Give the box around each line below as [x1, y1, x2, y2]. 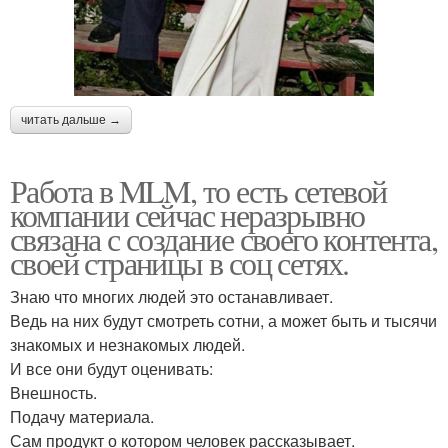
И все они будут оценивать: [10, 356, 213, 380]
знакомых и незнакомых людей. [10, 332, 245, 356]
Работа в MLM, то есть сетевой [10, 168, 387, 212]
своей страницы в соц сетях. [10, 240, 349, 284]
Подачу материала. [10, 404, 154, 428]
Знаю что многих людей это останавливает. [10, 284, 333, 308]
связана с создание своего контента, [10, 216, 437, 260]
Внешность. [10, 380, 97, 404]
